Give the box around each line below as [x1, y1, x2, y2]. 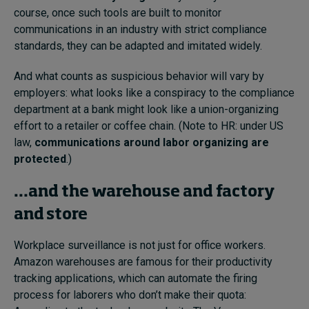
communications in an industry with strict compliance [14, 22, 267, 36]
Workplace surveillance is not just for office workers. [14, 238, 266, 252]
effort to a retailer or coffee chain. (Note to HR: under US [14, 119, 283, 132]
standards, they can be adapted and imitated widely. [14, 39, 265, 52]
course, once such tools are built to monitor [14, 6, 221, 19]
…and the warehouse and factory [14, 184, 275, 200]
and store [14, 207, 88, 223]
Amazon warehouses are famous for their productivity [14, 255, 272, 268]
